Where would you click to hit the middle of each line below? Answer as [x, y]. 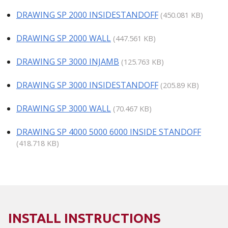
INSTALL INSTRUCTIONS [84, 218]
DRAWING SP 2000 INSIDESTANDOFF [87, 15]
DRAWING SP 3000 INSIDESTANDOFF [87, 85]
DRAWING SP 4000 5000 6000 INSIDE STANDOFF [109, 132]
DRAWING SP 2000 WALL [64, 38]
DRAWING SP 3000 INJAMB [68, 62]
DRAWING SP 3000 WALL [64, 109]
